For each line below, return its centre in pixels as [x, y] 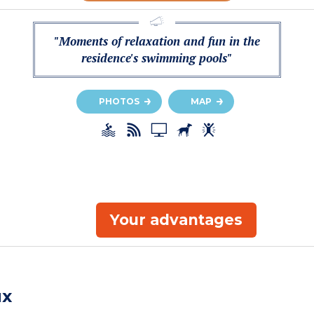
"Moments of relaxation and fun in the [157, 41]
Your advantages [176, 219]
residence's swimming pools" [157, 57]
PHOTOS [119, 101]
